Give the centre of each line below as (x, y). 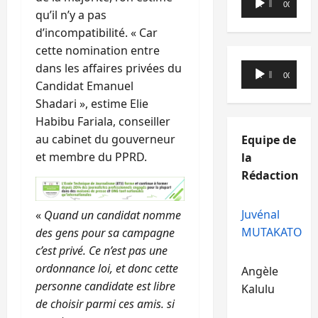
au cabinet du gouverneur (105, 139)
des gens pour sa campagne (105, 232)
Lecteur (261, 68)
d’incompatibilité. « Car (97, 33)
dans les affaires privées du (109, 68)
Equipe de (268, 140)
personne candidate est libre (105, 286)
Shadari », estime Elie (92, 104)
